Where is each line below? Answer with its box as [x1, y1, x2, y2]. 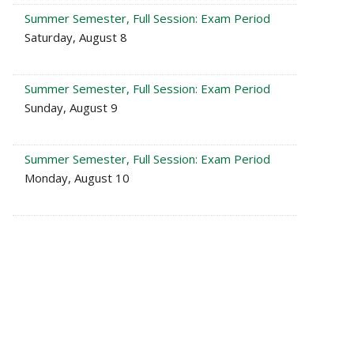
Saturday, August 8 [24, 29, 127, 45]
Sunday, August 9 [24, 100, 118, 115]
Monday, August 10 [24, 170, 130, 186]
